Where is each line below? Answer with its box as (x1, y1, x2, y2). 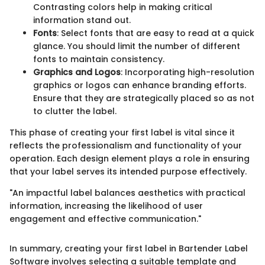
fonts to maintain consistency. (33, 53, 164, 65)
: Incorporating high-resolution (121, 66, 254, 78)
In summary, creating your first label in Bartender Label (9, 242, 248, 254)
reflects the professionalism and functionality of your (9, 139, 242, 151)
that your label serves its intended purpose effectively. (9, 165, 247, 177)
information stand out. (33, 14, 131, 26)
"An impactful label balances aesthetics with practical (9, 186, 245, 199)
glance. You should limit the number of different (33, 40, 240, 52)
